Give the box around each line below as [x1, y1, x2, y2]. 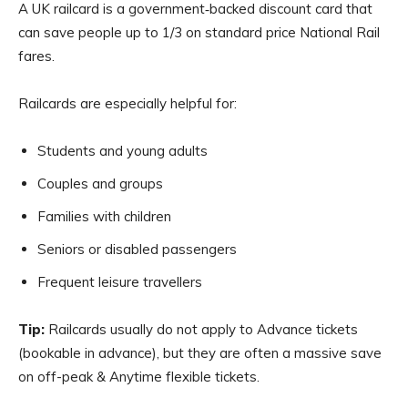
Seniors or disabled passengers [37, 240, 237, 258]
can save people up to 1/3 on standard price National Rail [18, 24, 380, 41]
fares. [18, 47, 55, 65]
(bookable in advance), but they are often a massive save [18, 344, 382, 362]
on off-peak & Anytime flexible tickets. [18, 368, 260, 385]
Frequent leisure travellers [37, 273, 202, 291]
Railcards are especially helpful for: [18, 95, 237, 112]
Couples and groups [37, 175, 163, 192]
